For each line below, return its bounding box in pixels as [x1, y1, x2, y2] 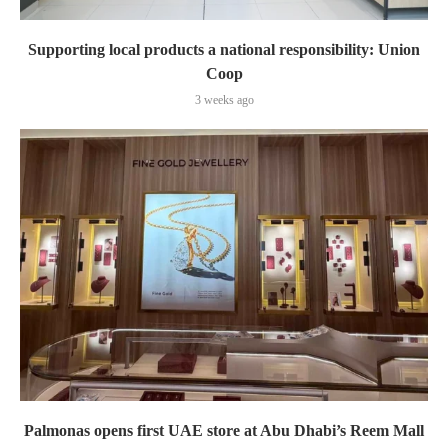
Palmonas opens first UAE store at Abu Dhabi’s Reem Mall [24, 422, 424, 439]
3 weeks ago [194, 93, 254, 107]
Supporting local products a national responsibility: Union [28, 41, 420, 58]
